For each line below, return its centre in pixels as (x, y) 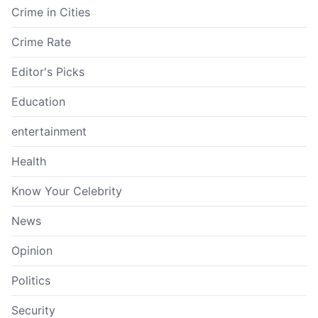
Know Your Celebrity (67, 191)
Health (29, 161)
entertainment (49, 131)
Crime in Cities (51, 12)
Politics (31, 280)
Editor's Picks (48, 71)
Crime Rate (41, 42)
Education (38, 101)
